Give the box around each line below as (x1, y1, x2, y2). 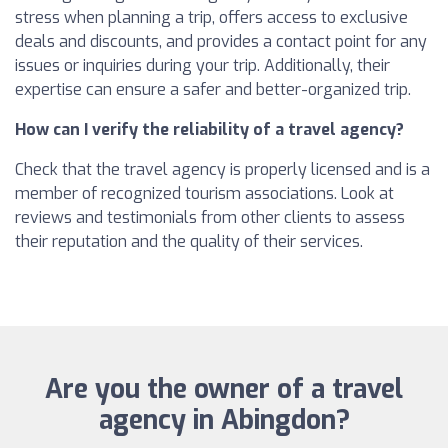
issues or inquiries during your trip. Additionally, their (15, 55, 390, 77)
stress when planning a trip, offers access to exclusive (15, 7, 408, 29)
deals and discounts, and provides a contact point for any (15, 31, 427, 53)
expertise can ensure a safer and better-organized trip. (15, 79, 411, 101)
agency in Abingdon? (98, 403, 350, 439)
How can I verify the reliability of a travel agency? (15, 119, 404, 141)
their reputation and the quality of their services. (15, 231, 363, 253)
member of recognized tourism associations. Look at (15, 183, 394, 205)
